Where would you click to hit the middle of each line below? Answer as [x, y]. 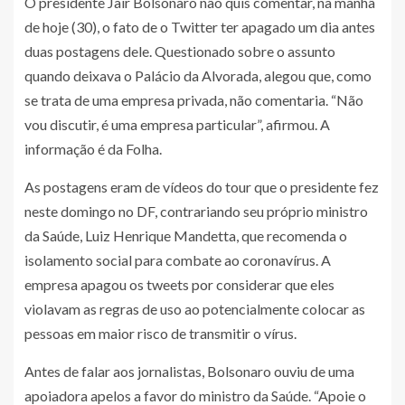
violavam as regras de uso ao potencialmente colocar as [195, 309]
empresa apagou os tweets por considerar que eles [179, 285]
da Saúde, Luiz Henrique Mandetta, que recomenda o [186, 236]
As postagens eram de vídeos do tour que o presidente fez [202, 187]
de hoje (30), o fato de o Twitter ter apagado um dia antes [200, 27]
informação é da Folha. [93, 149]
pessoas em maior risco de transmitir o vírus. [160, 334]
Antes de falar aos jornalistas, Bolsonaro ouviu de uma [189, 372]
